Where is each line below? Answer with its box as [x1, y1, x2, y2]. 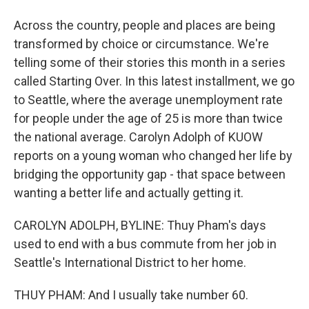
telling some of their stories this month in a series [14, 55, 286, 70]
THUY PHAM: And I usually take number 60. [14, 288, 248, 302]
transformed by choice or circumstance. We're [14, 37, 269, 51]
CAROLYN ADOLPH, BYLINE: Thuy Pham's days [14, 218, 266, 232]
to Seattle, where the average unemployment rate [14, 92, 283, 107]
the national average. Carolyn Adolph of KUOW [14, 130, 263, 144]
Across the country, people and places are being [14, 18, 275, 32]
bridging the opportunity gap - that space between [14, 167, 286, 181]
